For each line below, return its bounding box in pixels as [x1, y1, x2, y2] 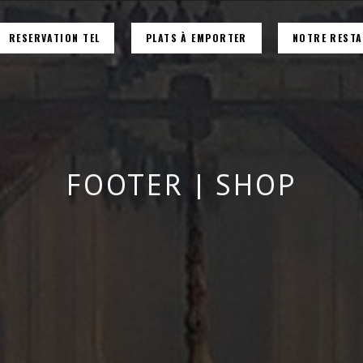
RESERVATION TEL [8, 31, 100, 45]
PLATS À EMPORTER [145, 31, 247, 45]
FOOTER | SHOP [66, 165, 297, 203]
